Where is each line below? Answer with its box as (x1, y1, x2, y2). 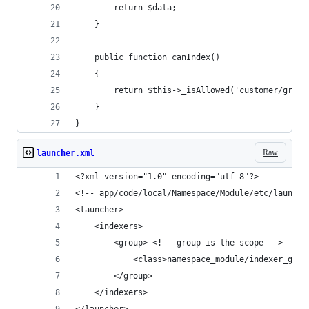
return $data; (75, 3, 177, 12)
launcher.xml (37, 148, 94, 158)
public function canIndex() (75, 52, 220, 62)
